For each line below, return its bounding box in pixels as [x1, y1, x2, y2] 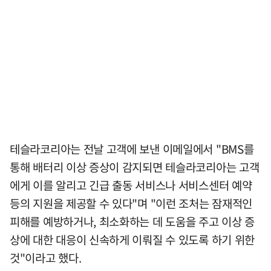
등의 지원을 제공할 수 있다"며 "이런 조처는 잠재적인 [10, 195, 253, 212]
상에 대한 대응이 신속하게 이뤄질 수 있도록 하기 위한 [10, 231, 255, 249]
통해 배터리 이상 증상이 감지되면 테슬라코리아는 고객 [10, 158, 260, 176]
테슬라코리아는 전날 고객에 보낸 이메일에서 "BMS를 [10, 140, 254, 158]
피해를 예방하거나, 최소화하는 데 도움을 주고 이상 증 [10, 213, 255, 230]
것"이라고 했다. [10, 249, 82, 267]
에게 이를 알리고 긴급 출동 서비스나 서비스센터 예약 [10, 177, 252, 194]
